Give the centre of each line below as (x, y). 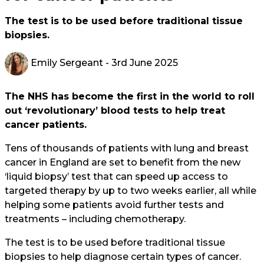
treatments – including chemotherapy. (95, 219)
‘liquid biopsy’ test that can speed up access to (116, 176)
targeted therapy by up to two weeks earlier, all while (131, 191)
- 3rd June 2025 (141, 63)
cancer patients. (46, 125)
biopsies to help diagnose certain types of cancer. (123, 257)
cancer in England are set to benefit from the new (123, 162)
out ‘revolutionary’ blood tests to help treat (115, 110)
